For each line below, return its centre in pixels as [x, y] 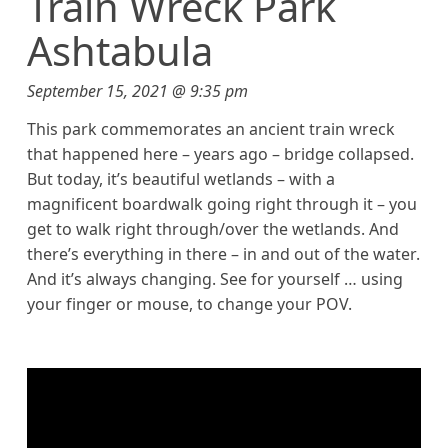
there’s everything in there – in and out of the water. [223, 254]
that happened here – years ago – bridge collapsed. [220, 154]
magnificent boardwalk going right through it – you [221, 204]
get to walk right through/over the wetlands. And [212, 229]
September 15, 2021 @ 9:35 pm [137, 91]
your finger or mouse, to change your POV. [189, 304]
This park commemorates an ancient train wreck [210, 129]
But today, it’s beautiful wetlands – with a [180, 179]
